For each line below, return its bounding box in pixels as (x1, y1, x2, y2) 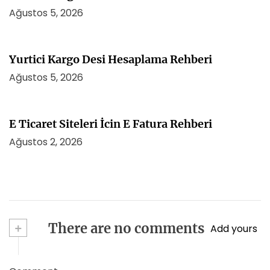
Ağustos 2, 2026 (9, 135, 83, 149)
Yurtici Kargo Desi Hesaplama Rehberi (9, 52, 212, 66)
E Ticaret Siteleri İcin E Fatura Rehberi (9, 117, 212, 131)
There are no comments (45, 220, 204, 237)
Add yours (210, 221, 257, 236)
